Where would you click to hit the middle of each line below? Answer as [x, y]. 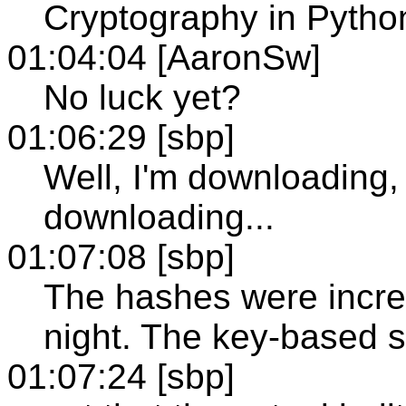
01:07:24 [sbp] [121, 376]
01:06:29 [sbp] [121, 137]
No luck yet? [142, 97]
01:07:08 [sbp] [121, 256]
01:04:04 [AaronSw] [164, 57]
